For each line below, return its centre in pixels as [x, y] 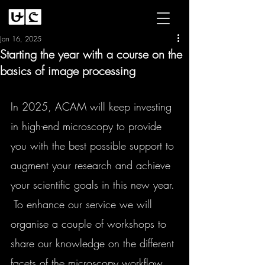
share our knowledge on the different [92, 243]
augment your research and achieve [92, 165]
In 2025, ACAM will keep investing [93, 106]
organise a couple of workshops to [90, 224]
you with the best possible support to [94, 146]
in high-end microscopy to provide [88, 126]
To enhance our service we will [83, 204]
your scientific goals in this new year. [94, 185]
